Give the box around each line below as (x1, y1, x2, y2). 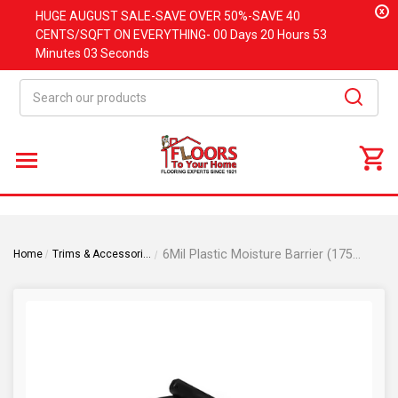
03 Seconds (84, 46, 149, 60)
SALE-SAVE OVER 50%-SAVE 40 (118, 9, 300, 23)
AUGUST (69, 9, 118, 23)
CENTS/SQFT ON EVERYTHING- (36, 28, 213, 42)
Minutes (36, 46, 84, 60)
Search (20, 81, 60, 95)
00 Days (213, 28, 260, 42)
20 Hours (260, 28, 313, 42)
